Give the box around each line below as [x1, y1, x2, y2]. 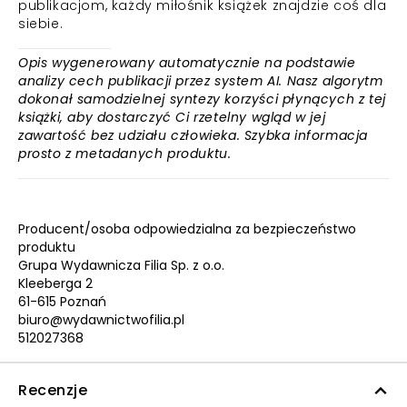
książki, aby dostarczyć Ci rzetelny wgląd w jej [18, 108, 326, 126]
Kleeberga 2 [18, 274, 93, 293]
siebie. [18, 15, 64, 33]
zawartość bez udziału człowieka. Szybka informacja [18, 126, 369, 144]
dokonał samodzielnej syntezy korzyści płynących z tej [18, 90, 386, 108]
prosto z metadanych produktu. [18, 144, 232, 163]
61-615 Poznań [18, 293, 106, 311]
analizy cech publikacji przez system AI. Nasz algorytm [18, 72, 383, 90]
